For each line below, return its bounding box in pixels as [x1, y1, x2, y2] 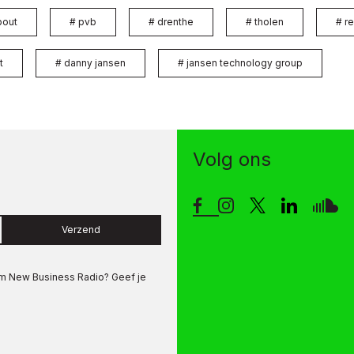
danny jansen [64, 56, 126, 69]
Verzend [62, 223, 101, 235]
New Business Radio [6, 270, 104, 283]
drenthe [157, 15, 194, 28]
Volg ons [193, 147, 271, 171]
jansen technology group [186, 56, 303, 69]
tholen [254, 15, 284, 28]
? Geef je [104, 270, 146, 283]
